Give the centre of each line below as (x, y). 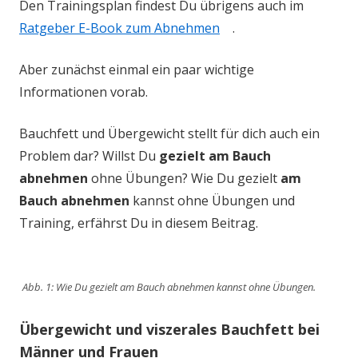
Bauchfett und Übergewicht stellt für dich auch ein (169, 133)
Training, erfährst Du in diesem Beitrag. (139, 223)
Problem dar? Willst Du (89, 156)
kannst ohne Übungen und (212, 201)
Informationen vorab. (84, 92)
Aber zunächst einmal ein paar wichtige (137, 70)
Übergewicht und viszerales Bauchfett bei (169, 329)
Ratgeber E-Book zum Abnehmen (119, 28)
